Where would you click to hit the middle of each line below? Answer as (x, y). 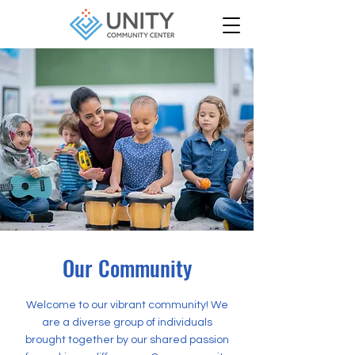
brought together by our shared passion (127, 340)
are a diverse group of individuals (127, 323)
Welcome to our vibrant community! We (127, 305)
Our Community (127, 268)
